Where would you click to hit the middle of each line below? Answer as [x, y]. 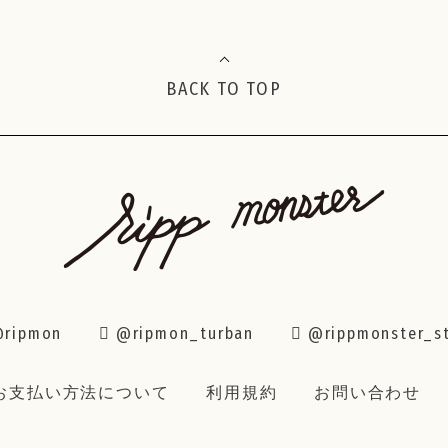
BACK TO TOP [224, 88]
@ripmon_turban [185, 334]
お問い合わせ [368, 393]
